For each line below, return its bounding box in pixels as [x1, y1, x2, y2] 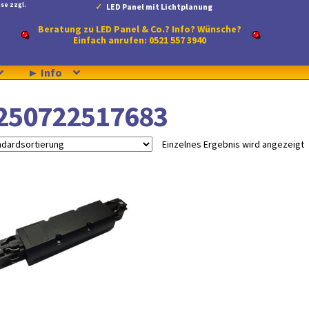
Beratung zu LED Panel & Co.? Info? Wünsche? [38, 23, 242, 35]
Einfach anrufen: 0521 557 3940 [73, 34, 207, 46]
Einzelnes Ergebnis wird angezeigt [161, 137, 304, 150]
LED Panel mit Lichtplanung [106, 1, 213, 12]
